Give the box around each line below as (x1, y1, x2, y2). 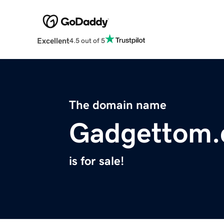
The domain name (69, 99, 166, 111)
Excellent (36, 36, 69, 45)
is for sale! (69, 155, 124, 167)
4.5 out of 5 (69, 36, 105, 44)
